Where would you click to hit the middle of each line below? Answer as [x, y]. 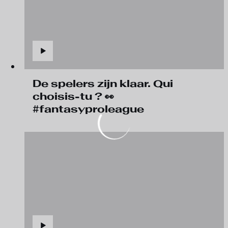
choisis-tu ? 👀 [73, 96]
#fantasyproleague [88, 109]
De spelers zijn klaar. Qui [103, 83]
